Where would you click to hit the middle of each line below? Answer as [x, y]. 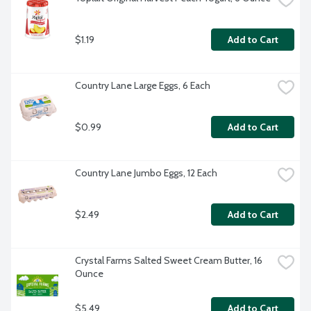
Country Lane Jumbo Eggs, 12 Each [146, 173]
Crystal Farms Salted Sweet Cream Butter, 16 [169, 261]
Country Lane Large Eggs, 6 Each [143, 86]
